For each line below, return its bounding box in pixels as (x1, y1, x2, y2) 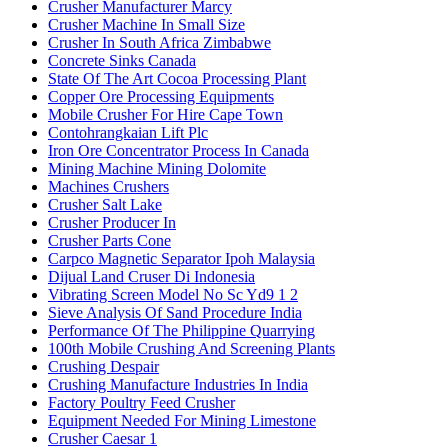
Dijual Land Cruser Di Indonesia (48, 268, 255, 286)
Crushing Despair (48, 358, 159, 376)
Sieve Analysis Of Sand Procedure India (48, 304, 302, 322)
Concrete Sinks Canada (48, 52, 196, 70)
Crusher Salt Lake (48, 196, 162, 214)
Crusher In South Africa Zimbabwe (48, 34, 271, 52)
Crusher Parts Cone (48, 232, 171, 250)
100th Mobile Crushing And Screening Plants (48, 340, 335, 358)
